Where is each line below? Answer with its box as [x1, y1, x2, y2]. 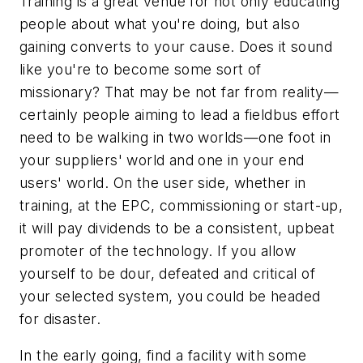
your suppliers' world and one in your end [19, 151, 305, 169]
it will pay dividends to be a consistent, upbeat [19, 219, 335, 237]
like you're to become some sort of [19, 60, 262, 78]
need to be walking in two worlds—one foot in [19, 128, 331, 146]
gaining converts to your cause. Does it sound [19, 37, 332, 55]
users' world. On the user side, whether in [19, 173, 306, 191]
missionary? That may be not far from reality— [19, 83, 339, 100]
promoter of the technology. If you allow [19, 241, 296, 259]
